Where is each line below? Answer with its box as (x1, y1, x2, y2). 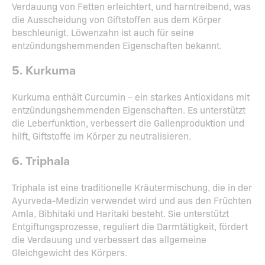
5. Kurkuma (12, 63, 76, 79)
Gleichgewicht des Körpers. (12, 245, 127, 259)
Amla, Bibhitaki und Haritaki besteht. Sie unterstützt (12, 206, 229, 220)
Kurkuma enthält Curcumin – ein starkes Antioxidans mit (12, 90, 250, 104)
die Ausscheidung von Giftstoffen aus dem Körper (12, 12, 221, 26)
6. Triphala (12, 154, 70, 169)
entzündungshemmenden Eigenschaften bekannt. (12, 38, 222, 52)
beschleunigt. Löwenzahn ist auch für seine (12, 25, 194, 39)
